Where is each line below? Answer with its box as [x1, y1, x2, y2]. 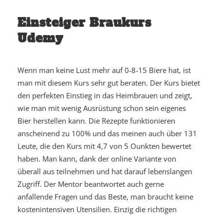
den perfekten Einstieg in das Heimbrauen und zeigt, [18, 91, 192, 100]
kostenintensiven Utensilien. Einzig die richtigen [18, 204, 177, 214]
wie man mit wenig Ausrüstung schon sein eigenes [18, 103, 186, 113]
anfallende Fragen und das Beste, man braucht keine [18, 192, 193, 201]
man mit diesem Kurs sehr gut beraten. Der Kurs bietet [18, 78, 200, 88]
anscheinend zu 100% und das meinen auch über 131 [18, 128, 197, 138]
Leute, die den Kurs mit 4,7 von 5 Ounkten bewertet [18, 141, 191, 151]
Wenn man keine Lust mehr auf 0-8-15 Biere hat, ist [18, 65, 191, 75]
